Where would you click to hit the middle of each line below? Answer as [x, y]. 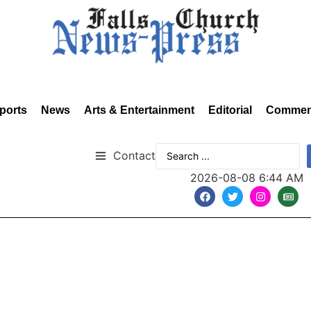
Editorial [230, 110]
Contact [134, 155]
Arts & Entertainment [139, 110]
